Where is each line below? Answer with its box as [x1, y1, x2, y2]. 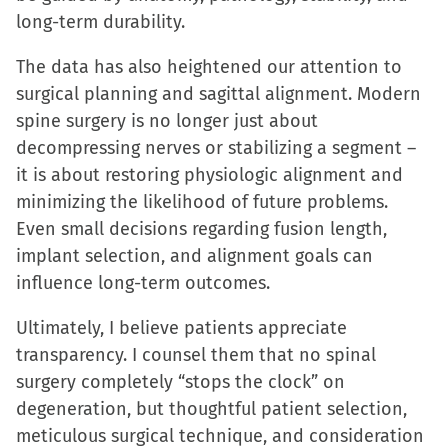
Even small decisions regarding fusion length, [16, 218, 387, 240]
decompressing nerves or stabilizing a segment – [16, 137, 416, 159]
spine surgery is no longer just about [16, 110, 318, 132]
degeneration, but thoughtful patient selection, [16, 398, 407, 420]
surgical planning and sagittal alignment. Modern [16, 83, 421, 105]
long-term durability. [16, 11, 185, 33]
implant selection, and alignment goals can [16, 245, 373, 267]
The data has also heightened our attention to [16, 56, 402, 78]
